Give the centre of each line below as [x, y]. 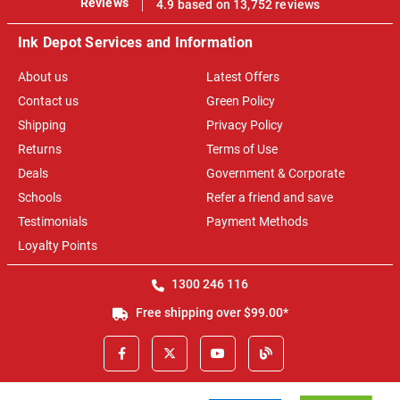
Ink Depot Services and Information [136, 42]
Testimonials [53, 222]
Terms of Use [242, 150]
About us [43, 77]
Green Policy [241, 101]
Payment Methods [257, 222]
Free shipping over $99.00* [210, 313]
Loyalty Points [58, 246]
